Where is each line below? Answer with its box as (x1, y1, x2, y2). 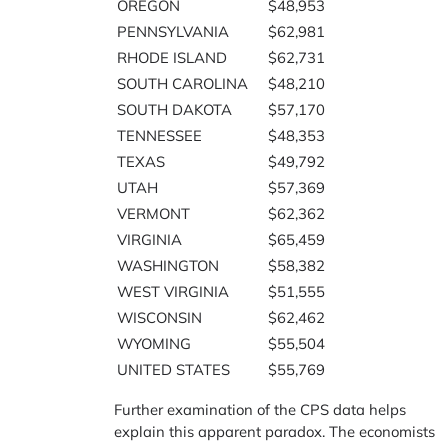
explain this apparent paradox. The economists (114, 421, 436, 441)
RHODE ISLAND (117, 47, 228, 67)
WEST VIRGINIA (117, 281, 230, 301)
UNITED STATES (117, 359, 231, 379)
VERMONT (117, 203, 191, 223)
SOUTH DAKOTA (117, 99, 233, 119)
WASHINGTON (117, 255, 220, 275)
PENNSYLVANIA (117, 21, 230, 41)
